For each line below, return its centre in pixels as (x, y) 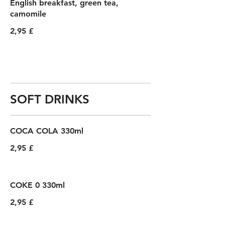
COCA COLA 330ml (47, 131)
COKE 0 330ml (37, 185)
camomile (28, 14)
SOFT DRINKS (50, 99)
